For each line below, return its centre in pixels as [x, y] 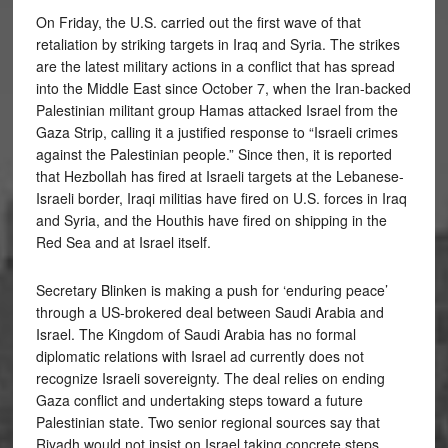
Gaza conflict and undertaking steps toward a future [199, 399]
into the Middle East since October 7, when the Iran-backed [223, 87]
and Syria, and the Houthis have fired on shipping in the [211, 219]
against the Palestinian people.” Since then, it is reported [213, 153]
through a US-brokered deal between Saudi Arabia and [209, 311]
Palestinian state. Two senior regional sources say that [207, 421]
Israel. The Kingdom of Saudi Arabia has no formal [195, 333]
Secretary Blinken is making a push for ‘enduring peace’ [211, 289]
